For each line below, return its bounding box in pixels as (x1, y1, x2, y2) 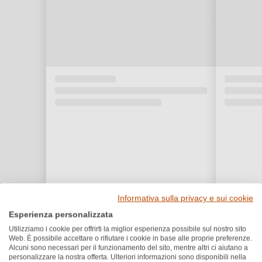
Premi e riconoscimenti (67, 237, 195, 252)
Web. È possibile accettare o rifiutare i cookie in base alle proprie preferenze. (9, 234, 252, 242)
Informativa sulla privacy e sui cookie (118, 194, 253, 202)
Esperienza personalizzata (9, 210, 113, 219)
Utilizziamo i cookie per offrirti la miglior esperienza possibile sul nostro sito (9, 225, 246, 233)
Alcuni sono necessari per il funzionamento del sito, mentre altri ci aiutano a (9, 243, 248, 251)
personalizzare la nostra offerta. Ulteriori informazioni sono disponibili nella (9, 253, 246, 261)
